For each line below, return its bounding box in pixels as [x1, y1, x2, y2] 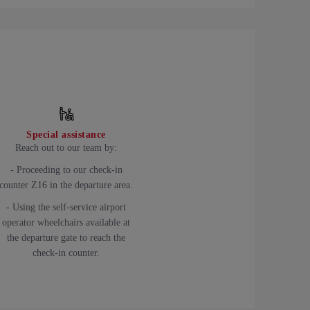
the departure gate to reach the [7, 232, 125, 243]
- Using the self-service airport [6, 201, 126, 212]
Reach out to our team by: [15, 142, 117, 153]
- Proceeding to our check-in [10, 164, 122, 175]
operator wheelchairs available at [2, 217, 130, 228]
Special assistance [26, 129, 107, 140]
